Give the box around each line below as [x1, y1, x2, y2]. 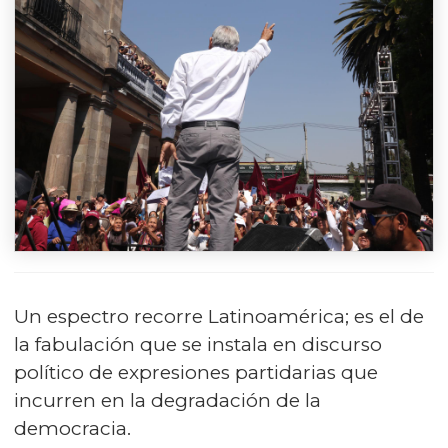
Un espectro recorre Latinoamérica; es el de [14, 304, 424, 328]
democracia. [14, 416, 131, 440]
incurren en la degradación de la [14, 388, 321, 412]
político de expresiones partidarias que [14, 360, 378, 384]
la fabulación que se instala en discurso [14, 332, 382, 356]
